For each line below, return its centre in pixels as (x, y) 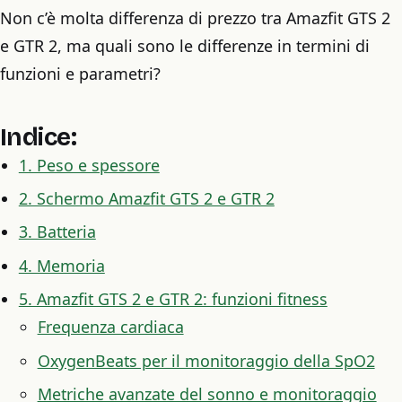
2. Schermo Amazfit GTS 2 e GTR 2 (146, 199)
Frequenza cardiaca (110, 327)
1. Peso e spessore (89, 165)
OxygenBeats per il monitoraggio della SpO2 (206, 360)
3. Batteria (57, 232)
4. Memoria (61, 265)
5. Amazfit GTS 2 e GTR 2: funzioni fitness (173, 299)
